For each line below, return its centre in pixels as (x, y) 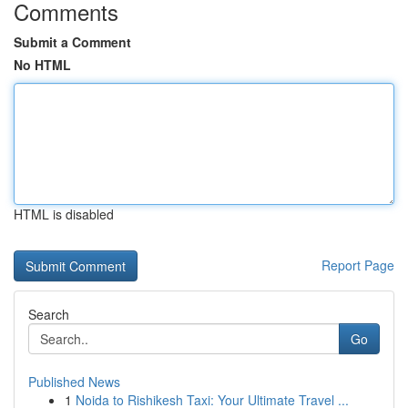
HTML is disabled (64, 214)
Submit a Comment (72, 42)
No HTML (42, 65)
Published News (74, 382)
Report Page (358, 265)
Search (49, 314)
